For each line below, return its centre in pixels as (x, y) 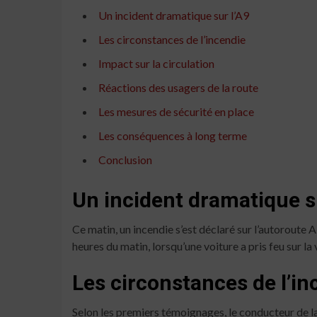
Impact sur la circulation (156, 63)
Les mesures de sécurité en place (176, 111)
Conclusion (125, 159)
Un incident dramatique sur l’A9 (174, 15)
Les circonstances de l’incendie (172, 39)
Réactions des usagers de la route (178, 87)
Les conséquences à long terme (173, 135)
